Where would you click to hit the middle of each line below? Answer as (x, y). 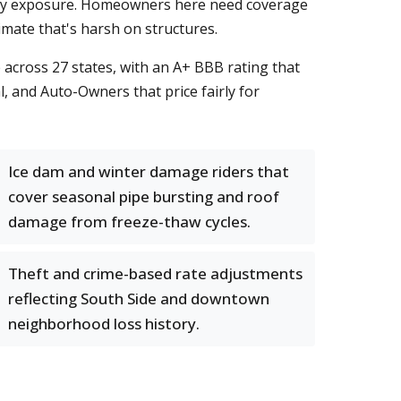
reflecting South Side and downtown (139, 299)
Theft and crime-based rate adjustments (155, 273)
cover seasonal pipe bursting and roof (144, 196)
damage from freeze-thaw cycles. (129, 222)
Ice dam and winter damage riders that (149, 171)
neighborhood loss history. (104, 324)
